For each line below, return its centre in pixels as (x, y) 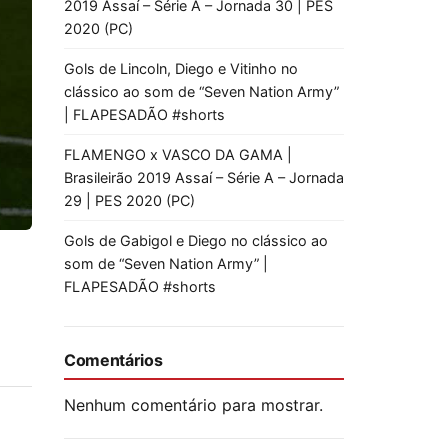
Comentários (113, 360)
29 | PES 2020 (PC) (129, 200)
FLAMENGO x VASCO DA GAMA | (178, 154)
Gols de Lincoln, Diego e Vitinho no (181, 68)
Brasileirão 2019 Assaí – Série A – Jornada (204, 177)
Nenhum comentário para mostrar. (193, 405)
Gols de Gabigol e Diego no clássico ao (196, 240)
